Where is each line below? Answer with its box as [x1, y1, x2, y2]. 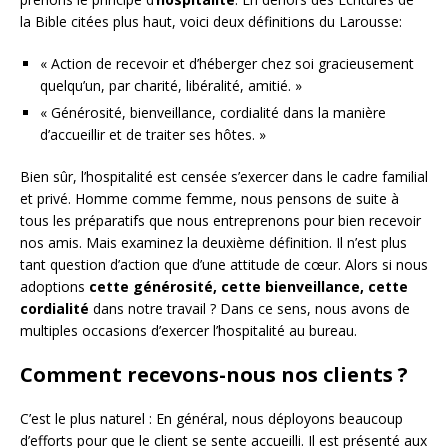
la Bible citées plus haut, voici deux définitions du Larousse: [20, 11, 402, 31]
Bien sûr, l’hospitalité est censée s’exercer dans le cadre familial [20, 166, 428, 186]
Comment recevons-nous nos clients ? [20, 360, 408, 388]
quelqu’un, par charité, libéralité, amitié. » [40, 75, 302, 95]
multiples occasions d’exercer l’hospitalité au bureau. [20, 320, 357, 340]
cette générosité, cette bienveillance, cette [89, 276, 408, 296]
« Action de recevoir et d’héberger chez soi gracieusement [40, 53, 414, 73]
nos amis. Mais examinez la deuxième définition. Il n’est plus [20, 232, 407, 252]
